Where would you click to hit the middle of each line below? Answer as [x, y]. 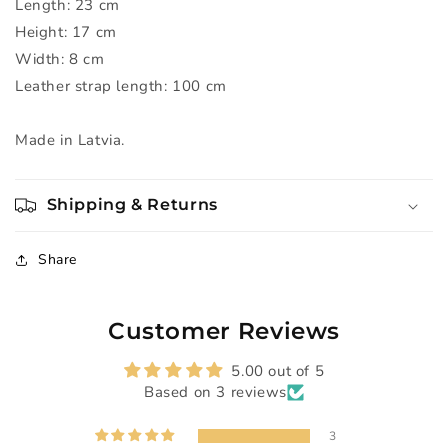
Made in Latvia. [70, 140]
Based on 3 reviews [215, 392]
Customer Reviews [224, 331]
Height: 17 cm [66, 32]
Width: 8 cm [60, 59]
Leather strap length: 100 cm [121, 86]
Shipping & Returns [132, 205]
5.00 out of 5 [278, 371]
